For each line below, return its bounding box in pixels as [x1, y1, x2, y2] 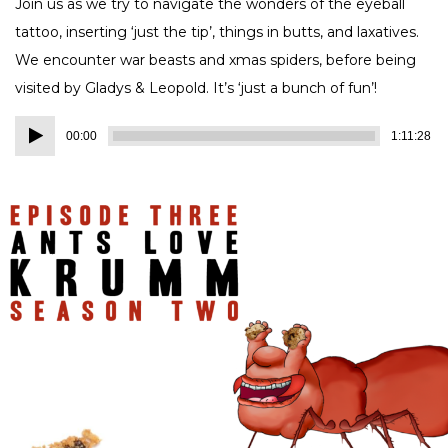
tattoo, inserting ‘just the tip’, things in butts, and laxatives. [15, 23, 419, 42]
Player [14, 140, 58, 159]
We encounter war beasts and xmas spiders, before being [15, 51, 416, 70]
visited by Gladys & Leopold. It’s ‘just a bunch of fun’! [15, 79, 377, 98]
